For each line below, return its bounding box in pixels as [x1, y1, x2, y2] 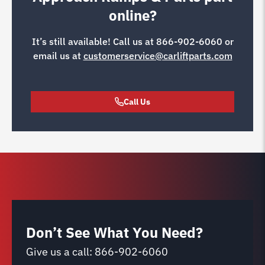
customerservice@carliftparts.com [83, 49, 232, 62]
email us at [33, 49, 83, 62]
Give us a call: [26, 244, 95, 258]
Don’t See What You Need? [26, 222, 203, 242]
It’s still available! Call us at [31, 35, 156, 47]
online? [108, 5, 157, 25]
